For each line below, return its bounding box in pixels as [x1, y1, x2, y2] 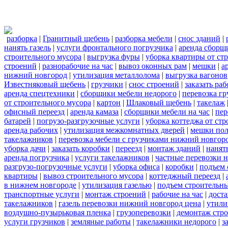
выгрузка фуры [87, 52, 140, 61]
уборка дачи [4, 144, 46, 153]
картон [97, 98, 121, 107]
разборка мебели [115, 34, 173, 43]
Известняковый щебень [4, 79, 85, 89]
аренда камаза [70, 107, 119, 116]
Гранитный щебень [43, 34, 109, 43]
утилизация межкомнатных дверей [64, 125, 185, 134]
